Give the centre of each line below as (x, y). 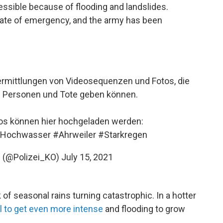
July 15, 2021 (87, 157)
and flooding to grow (144, 209)
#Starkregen (122, 135)
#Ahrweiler (74, 135)
